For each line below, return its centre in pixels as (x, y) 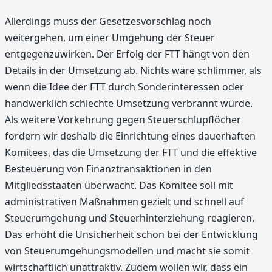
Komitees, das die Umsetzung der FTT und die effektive (131, 152)
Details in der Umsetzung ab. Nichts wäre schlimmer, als (133, 70)
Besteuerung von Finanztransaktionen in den (108, 168)
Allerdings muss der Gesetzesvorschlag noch (108, 21)
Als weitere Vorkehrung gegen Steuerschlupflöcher (123, 119)
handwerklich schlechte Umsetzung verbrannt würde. (129, 103)
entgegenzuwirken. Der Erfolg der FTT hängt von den (127, 54)
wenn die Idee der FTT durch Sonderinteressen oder (124, 87)
